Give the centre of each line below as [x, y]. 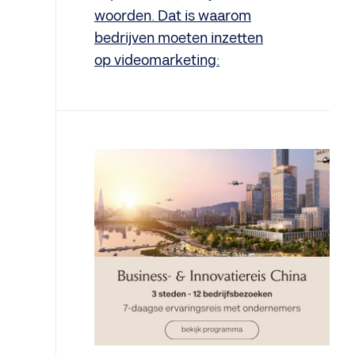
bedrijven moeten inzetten [179, 38]
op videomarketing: [157, 61]
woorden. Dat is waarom [173, 16]
